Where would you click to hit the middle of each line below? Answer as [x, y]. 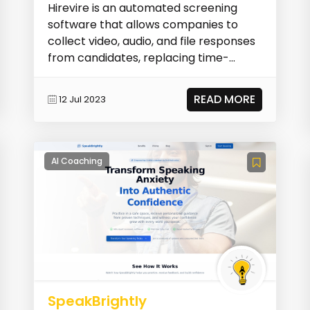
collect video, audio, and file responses [152, 41]
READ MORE [224, 99]
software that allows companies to [143, 24]
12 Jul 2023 [83, 100]
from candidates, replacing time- [139, 57]
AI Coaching [77, 161]
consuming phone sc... [108, 74]
